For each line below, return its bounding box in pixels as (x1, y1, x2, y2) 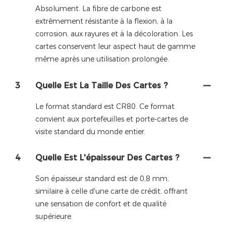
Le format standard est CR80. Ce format (35, 101, 175, 111)
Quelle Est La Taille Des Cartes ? (35, 80, 167, 90)
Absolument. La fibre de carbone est (35, 4, 161, 14)
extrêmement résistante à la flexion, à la (35, 17, 173, 26)
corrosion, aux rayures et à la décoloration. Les (35, 29, 193, 39)
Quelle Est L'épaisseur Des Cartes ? (35, 153, 179, 163)
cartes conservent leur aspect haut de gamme (35, 42, 195, 51)
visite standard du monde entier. (35, 127, 146, 136)
